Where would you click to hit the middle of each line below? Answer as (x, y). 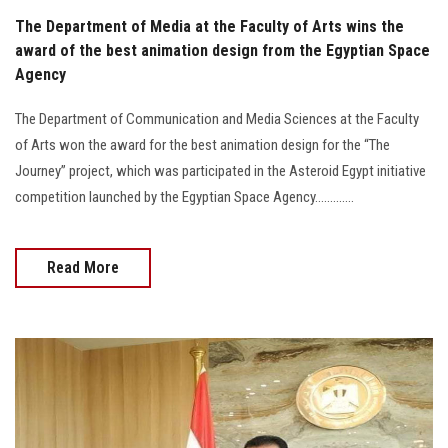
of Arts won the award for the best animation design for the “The (202, 144)
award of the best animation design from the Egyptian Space (222, 50)
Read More (83, 267)
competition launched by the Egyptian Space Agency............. (184, 196)
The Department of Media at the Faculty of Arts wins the (209, 26)
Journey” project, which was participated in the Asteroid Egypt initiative (220, 170)
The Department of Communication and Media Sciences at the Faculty (217, 118)
